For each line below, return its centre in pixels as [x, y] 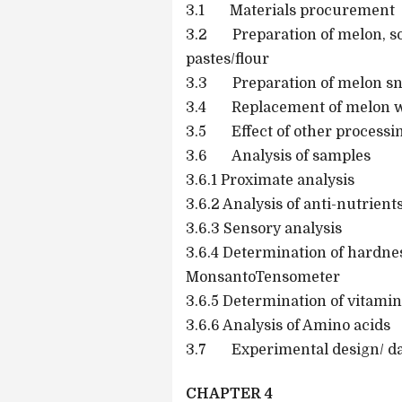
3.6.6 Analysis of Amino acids [288, 325]
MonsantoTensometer [263, 277]
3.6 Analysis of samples [278, 156]
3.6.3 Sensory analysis [264, 228]
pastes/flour [227, 59]
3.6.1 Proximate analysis [270, 180]
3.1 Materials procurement [290, 10]
